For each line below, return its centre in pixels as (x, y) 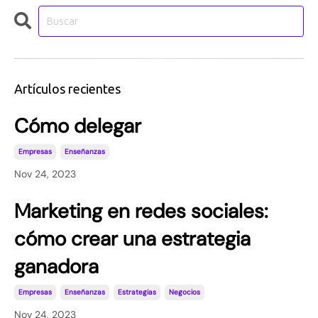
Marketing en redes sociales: (141, 211)
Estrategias (137, 292)
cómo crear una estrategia (132, 238)
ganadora (56, 266)
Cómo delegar (78, 126)
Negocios (185, 292)
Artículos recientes (67, 88)
